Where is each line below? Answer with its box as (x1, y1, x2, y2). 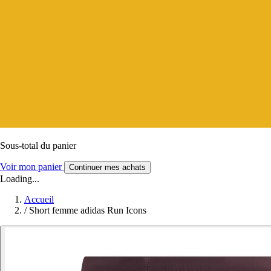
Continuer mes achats (69, 162, 146, 172)
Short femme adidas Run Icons (29, 204, 146, 215)
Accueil (24, 194, 54, 204)
